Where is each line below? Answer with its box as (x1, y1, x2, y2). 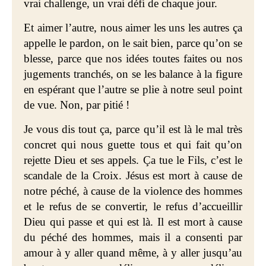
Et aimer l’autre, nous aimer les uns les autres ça (24, 21, 242, 34)
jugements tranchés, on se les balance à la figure (24, 68, 242, 80)
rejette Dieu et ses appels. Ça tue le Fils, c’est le (24, 154, 242, 166)
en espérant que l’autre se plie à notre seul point (24, 83, 242, 96)
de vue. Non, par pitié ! (24, 99, 129, 111)
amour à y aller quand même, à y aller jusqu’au (24, 246, 242, 259)
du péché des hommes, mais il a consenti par (24, 231, 242, 243)
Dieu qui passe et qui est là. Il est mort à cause (24, 216, 242, 228)
